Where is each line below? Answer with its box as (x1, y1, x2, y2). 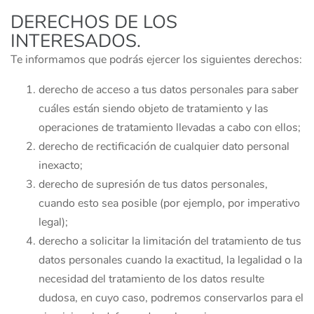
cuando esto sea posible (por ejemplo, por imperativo (39, 196, 300, 211)
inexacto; (39, 158, 83, 173)
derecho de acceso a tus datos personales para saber (39, 82, 299, 97)
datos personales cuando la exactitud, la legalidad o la (39, 252, 302, 268)
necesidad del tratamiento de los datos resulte (39, 271, 264, 287)
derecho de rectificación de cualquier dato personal (39, 139, 289, 154)
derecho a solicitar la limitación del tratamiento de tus (39, 233, 301, 249)
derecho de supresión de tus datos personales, (39, 177, 268, 192)
